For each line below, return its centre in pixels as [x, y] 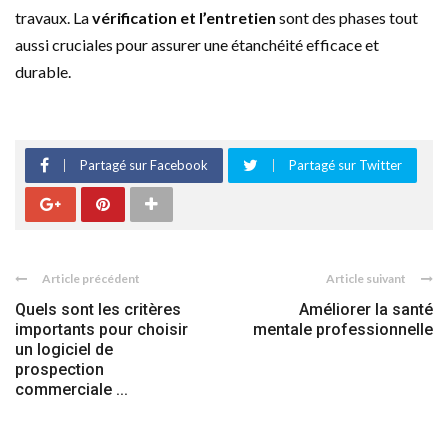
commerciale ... [71, 389]
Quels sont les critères [98, 309]
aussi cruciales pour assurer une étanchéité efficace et [197, 44]
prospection [59, 369]
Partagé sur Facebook [144, 164]
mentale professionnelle [343, 329]
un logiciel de [64, 349]
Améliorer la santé [366, 309]
